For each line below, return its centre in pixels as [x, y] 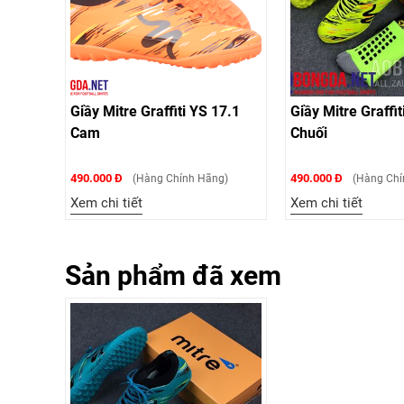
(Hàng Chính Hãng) [179, 179]
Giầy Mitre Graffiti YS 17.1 [155, 111]
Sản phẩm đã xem [173, 275]
